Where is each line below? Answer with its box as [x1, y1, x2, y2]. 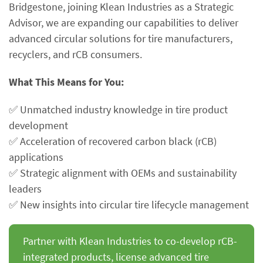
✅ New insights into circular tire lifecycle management [9, 198, 249, 211]
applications [9, 150, 63, 164]
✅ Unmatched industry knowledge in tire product [9, 103, 228, 116]
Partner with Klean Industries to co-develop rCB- [22, 234, 237, 248]
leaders [9, 182, 42, 195]
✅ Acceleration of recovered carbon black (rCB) [9, 134, 217, 148]
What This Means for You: [9, 75, 124, 89]
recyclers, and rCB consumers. [9, 48, 142, 61]
